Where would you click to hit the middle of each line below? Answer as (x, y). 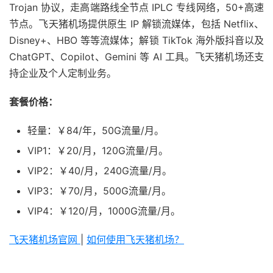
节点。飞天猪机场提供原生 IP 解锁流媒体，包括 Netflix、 (136, 23)
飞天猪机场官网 (45, 239)
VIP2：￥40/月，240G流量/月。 (100, 170)
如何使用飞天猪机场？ (135, 239)
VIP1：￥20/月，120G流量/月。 (98, 150)
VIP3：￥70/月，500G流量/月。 (99, 190)
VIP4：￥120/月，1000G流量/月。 (104, 211)
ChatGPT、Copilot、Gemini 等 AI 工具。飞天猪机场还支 (136, 56)
